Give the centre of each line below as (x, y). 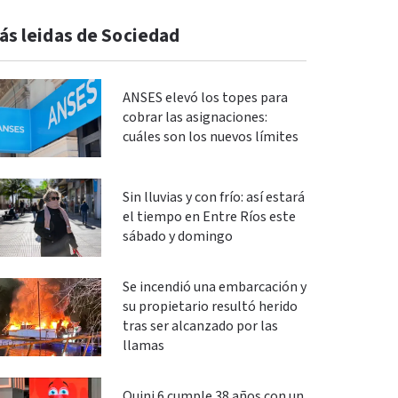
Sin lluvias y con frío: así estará (213, 197)
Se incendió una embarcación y (214, 287)
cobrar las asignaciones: (195, 117)
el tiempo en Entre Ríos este (209, 217)
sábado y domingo (177, 236)
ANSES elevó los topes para (205, 98)
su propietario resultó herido (210, 306)
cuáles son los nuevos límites (210, 137)
